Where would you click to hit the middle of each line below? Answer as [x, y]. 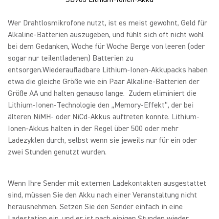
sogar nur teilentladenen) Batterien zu [71, 58]
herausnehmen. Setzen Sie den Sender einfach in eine [95, 207]
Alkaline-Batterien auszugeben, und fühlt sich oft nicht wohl [106, 35]
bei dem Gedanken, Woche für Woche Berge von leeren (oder [106, 46]
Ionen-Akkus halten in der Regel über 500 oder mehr [93, 129]
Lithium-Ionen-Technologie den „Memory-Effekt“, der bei [101, 105]
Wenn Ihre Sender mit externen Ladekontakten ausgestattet [107, 183]
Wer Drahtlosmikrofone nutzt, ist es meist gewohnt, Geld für [108, 23]
